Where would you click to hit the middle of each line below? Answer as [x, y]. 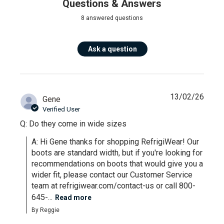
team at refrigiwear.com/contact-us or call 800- [114, 185]
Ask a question [112, 49]
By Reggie [46, 210]
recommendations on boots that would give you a [117, 163]
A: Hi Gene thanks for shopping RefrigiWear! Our [115, 141]
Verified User [61, 109]
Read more [73, 197]
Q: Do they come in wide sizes [73, 123]
